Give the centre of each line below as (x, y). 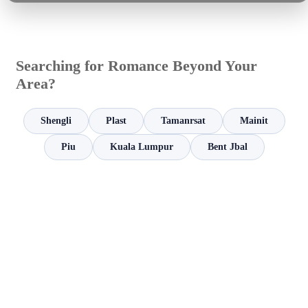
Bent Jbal (227, 147)
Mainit (254, 121)
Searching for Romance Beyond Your (136, 66)
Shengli (56, 121)
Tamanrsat (183, 121)
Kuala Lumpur (141, 147)
